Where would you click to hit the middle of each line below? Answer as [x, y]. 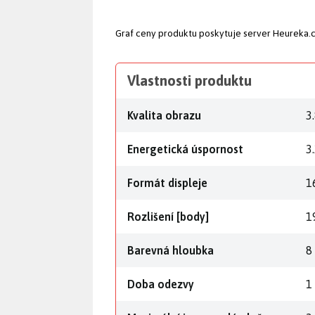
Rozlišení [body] [168, 217]
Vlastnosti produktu [189, 81]
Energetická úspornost [185, 149]
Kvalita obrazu [164, 115]
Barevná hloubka [171, 250]
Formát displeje [167, 183]
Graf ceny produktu [157, 33]
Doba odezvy [161, 284]
